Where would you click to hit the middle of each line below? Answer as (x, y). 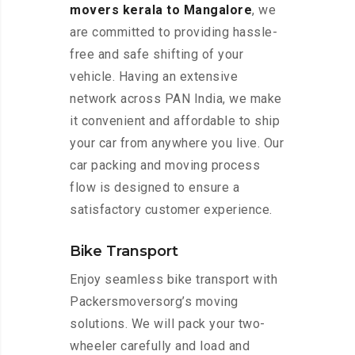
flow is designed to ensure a (155, 188)
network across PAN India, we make (176, 99)
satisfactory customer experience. (171, 210)
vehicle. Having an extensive (154, 77)
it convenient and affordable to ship (175, 121)
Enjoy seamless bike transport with (174, 280)
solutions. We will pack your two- (168, 324)
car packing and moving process (165, 166)
